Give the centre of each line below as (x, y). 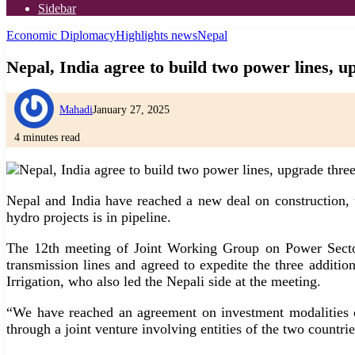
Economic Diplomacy (61, 35)
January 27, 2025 (131, 109)
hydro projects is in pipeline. (89, 217)
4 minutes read (47, 137)
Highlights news (157, 35)
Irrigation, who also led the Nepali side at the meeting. (164, 281)
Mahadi (76, 109)
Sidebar (57, 8)
